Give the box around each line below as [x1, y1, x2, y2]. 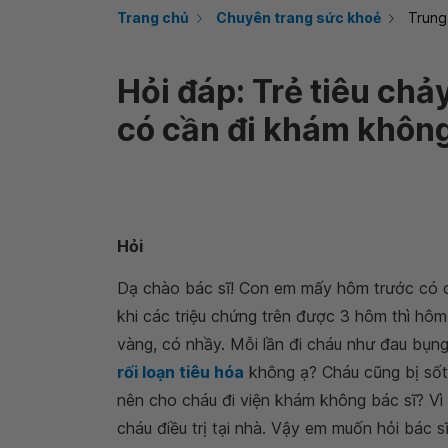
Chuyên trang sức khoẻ [216, 9, 381, 26]
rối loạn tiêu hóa [117, 362, 244, 382]
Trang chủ [117, 9, 189, 26]
